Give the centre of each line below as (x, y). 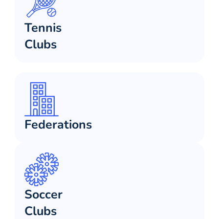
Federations (58, 124)
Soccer (44, 195)
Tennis (43, 28)
